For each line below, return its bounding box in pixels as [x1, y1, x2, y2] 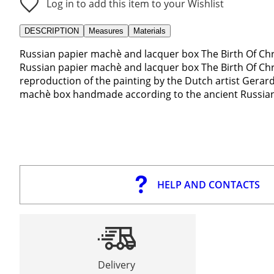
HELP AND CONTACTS [157, 177, 260, 191]
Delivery [98, 257, 136, 272]
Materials [133, 26, 166, 35]
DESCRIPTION [24, 26, 79, 35]
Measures [89, 26, 124, 35]
